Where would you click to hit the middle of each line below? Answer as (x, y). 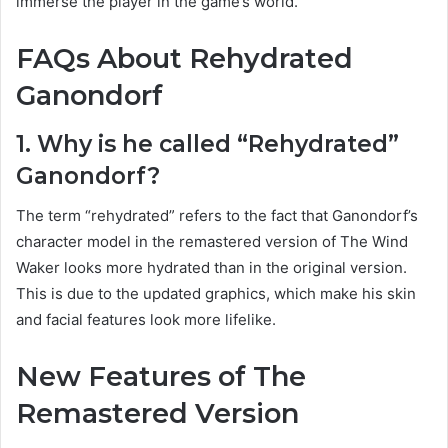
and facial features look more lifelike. (146, 320)
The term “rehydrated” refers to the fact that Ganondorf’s (217, 216)
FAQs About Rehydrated (184, 59)
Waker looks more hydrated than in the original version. (211, 268)
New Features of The (161, 377)
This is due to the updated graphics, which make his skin (216, 294)
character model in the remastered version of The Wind (212, 242)
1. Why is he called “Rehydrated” (207, 143)
